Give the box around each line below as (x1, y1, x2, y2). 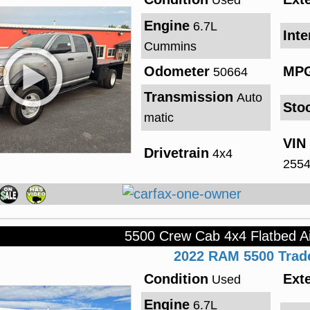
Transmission (143, 89, 233, 105)
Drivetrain (143, 145, 209, 161)
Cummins (143, 39, 197, 53)
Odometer (143, 64, 210, 80)
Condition (143, 271, 208, 287)
